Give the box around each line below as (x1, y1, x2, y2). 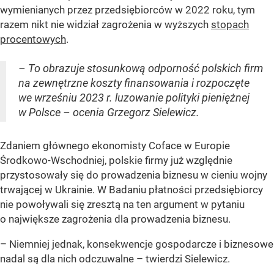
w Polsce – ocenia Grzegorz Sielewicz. (18, 105, 199, 119)
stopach (211, 18, 249, 31)
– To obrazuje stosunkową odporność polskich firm (18, 61, 263, 75)
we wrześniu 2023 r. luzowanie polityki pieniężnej (18, 91, 250, 104)
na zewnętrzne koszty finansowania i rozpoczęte (18, 76, 250, 89)
